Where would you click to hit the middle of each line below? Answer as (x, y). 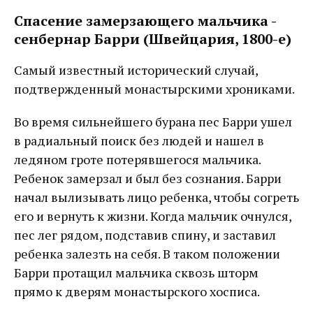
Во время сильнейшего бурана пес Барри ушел (153, 121)
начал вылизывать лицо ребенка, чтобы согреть (156, 197)
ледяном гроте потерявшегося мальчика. (137, 159)
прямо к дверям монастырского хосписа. (137, 291)
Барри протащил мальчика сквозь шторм (136, 272)
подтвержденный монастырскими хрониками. (154, 88)
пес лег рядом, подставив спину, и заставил (145, 234)
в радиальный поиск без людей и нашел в (139, 140)
